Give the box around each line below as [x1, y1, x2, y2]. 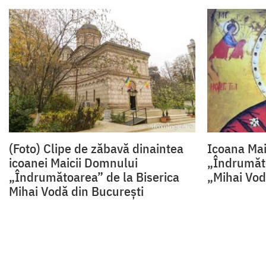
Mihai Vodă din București [9, 182, 144, 200]
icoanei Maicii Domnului [9, 154, 138, 172]
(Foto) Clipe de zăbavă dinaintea [9, 140, 183, 157]
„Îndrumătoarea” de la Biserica [9, 168, 179, 186]
